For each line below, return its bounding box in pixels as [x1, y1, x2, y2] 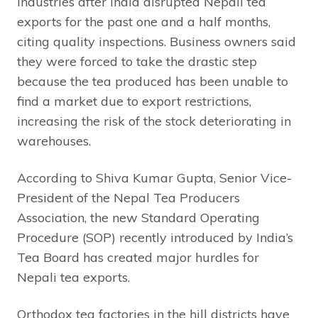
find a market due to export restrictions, [17, 92, 251, 109]
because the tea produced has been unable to [17, 72, 288, 89]
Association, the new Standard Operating [17, 209, 260, 226]
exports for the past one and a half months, [17, 13, 270, 30]
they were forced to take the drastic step [17, 53, 257, 70]
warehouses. [17, 132, 91, 149]
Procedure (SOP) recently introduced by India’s [17, 229, 293, 246]
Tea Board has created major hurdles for [17, 248, 259, 265]
